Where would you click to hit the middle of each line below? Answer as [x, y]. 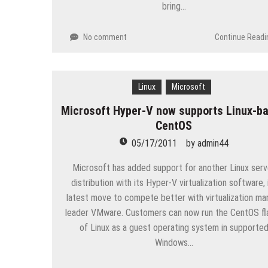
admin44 [213, 143]
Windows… [174, 242]
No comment [105, 37]
